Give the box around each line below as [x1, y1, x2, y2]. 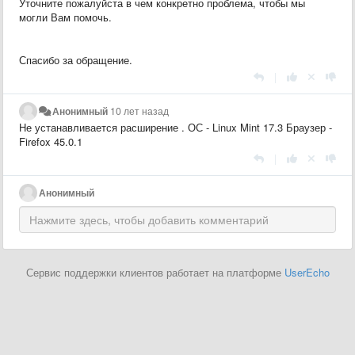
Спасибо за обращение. [19, 52, 132, 67]
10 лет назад [110, 103, 170, 118]
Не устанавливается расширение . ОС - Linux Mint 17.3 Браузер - [19, 119, 332, 135]
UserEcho [284, 264, 330, 280]
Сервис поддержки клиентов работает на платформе [25, 264, 284, 280]
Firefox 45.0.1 [19, 133, 82, 149]
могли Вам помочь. [19, 9, 112, 25]
